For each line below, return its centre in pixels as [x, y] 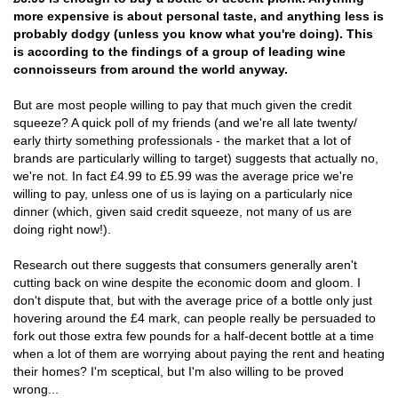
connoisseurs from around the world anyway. [151, 69]
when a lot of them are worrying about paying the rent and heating [199, 354]
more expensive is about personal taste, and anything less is [199, 16]
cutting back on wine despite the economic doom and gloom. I [187, 283]
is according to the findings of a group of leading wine [179, 52]
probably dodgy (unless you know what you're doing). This [193, 34]
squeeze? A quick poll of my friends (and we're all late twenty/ [185, 123]
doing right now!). [62, 229]
